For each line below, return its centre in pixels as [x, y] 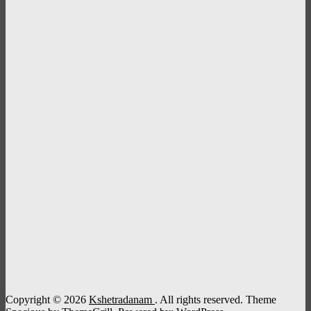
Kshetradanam [122, 300]
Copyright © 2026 [47, 300]
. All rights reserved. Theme [216, 300]
